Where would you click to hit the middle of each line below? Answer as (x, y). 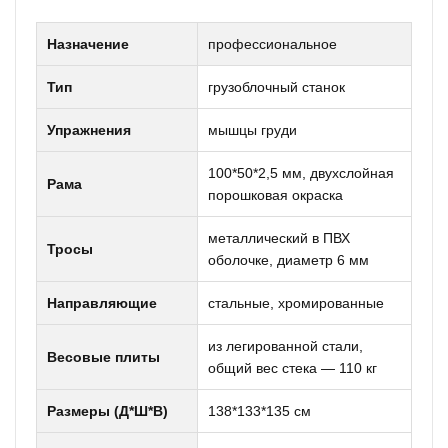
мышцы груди (252, 130)
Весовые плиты (103, 357)
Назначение (88, 44)
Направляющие (102, 303)
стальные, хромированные (296, 303)
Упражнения (89, 130)
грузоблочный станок (276, 87)
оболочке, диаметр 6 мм (288, 260)
